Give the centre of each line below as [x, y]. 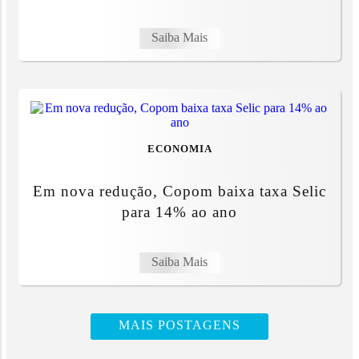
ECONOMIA [179, 149]
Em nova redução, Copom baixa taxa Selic [179, 192]
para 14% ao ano [179, 212]
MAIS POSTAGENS [179, 325]
